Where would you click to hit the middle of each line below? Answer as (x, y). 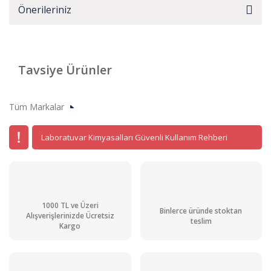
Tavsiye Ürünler (65, 70)
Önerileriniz (45, 10)
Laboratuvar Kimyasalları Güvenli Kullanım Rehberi (134, 137)
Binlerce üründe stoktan (201, 211)
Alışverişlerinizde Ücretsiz (70, 216)
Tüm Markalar (37, 107)
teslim (201, 221)
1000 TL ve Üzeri (70, 206)
